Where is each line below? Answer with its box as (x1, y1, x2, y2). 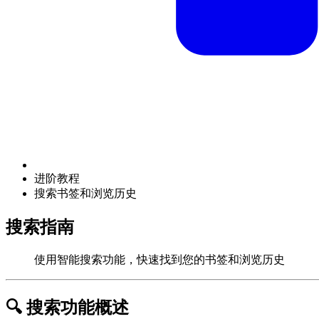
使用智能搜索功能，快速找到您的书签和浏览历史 (34, 253, 285, 266)
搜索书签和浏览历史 (34, 187, 137, 199)
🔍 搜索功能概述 (6, 298, 129, 317)
